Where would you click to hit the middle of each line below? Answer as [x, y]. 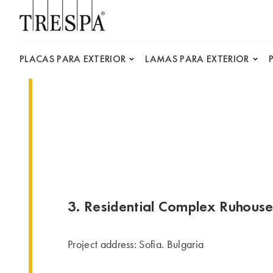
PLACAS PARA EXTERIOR [73, 58]
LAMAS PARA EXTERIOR [197, 58]
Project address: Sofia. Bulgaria [136, 244]
